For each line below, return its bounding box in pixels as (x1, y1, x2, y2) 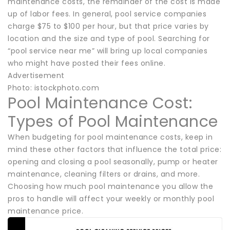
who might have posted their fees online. (8, 57, 165, 68)
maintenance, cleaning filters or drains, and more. (8, 168, 200, 179)
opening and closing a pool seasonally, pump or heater (8, 156, 218, 167)
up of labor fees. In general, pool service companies (8, 8, 206, 19)
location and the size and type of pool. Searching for (8, 33, 210, 44)
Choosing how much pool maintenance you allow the (8, 181, 213, 191)
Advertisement (8, 70, 65, 81)
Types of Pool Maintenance (8, 110, 218, 132)
